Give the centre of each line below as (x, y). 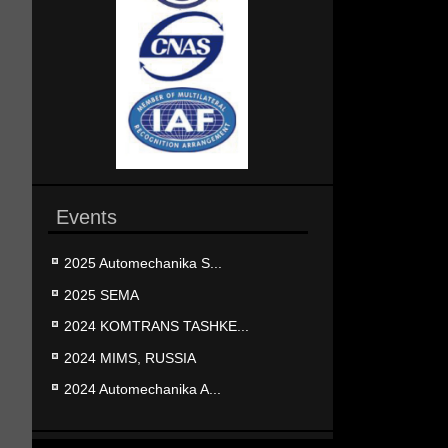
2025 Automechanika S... (143, 263)
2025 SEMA (101, 294)
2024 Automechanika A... (142, 388)
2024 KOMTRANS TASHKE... (156, 326)
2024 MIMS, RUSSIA (130, 357)
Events (86, 216)
